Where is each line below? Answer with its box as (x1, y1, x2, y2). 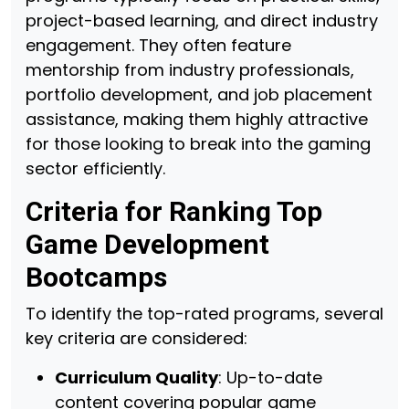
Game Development (26, 228, 269, 260)
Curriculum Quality (55, 366, 218, 389)
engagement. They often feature (26, 34, 291, 57)
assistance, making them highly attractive (26, 108, 368, 131)
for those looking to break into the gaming (26, 132, 371, 155)
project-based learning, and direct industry (26, 9, 378, 32)
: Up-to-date (218, 366, 322, 389)
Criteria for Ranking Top (26, 195, 322, 227)
